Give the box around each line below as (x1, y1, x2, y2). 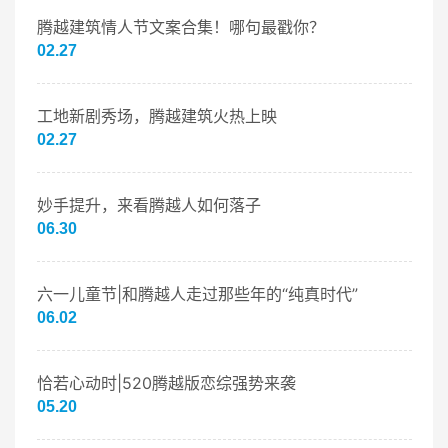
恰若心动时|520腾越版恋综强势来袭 (36, 373, 296, 394)
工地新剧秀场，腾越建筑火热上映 (36, 106, 277, 127)
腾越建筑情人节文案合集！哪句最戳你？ (36, 17, 325, 38)
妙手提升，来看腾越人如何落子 (36, 195, 261, 216)
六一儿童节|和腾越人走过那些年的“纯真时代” (36, 284, 358, 305)
